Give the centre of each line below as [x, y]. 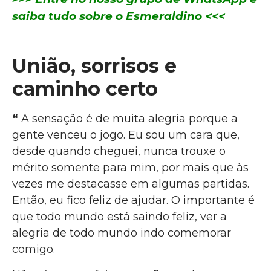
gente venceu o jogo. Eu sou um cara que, [126, 135]
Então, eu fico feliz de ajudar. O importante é [133, 201]
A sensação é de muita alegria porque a [128, 119]
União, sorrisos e [94, 66]
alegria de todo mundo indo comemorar [122, 233]
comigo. [34, 250]
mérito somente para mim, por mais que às [130, 168]
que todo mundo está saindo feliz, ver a [119, 217]
